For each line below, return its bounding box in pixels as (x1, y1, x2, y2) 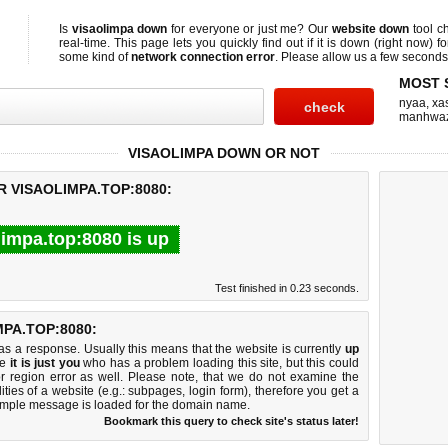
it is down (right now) (317, 36, 433, 50)
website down (331, 22, 410, 36)
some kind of (59, 50, 131, 64)
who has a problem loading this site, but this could (79, 356, 360, 370)
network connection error (131, 50, 275, 64)
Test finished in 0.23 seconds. (215, 282, 359, 294)
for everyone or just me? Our (167, 22, 332, 36)
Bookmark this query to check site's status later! (104, 415, 359, 427)
